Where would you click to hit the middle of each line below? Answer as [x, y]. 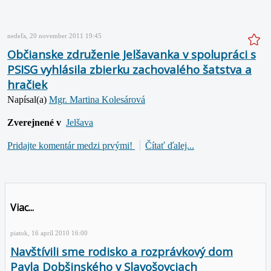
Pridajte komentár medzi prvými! [71, 145]
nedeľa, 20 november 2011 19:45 [54, 35]
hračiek [27, 84]
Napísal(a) [28, 99]
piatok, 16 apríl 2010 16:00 [49, 233]
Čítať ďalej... [170, 145]
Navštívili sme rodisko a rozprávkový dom [122, 252]
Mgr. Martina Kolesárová [97, 99]
